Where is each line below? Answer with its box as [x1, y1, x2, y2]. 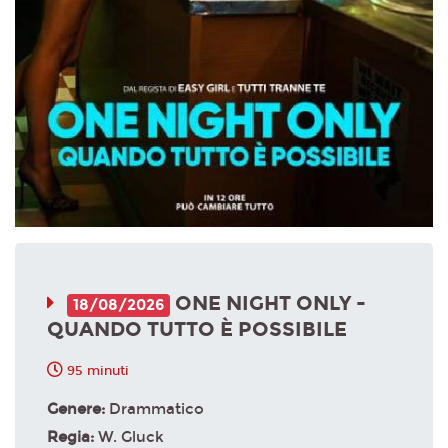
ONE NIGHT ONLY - [170, 291, 366, 316]
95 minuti [63, 362, 129, 379]
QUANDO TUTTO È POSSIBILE [47, 316, 347, 341]
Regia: [47, 427, 98, 446]
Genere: [47, 399, 109, 418]
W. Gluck [98, 427, 164, 446]
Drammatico [109, 399, 204, 418]
